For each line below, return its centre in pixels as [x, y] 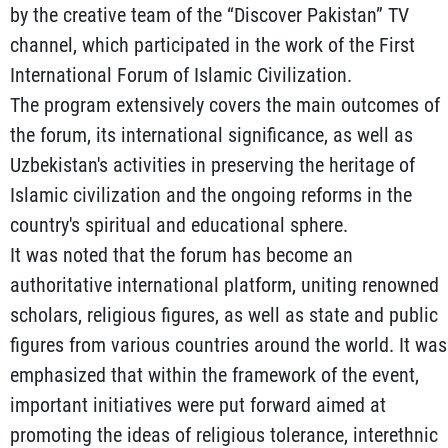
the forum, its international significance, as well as [211, 135]
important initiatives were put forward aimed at [198, 405]
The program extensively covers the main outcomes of [225, 105]
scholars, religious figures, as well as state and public [224, 315]
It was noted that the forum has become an [181, 255]
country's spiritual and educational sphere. [179, 225]
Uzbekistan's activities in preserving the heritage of [212, 165]
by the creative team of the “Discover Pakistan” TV [209, 15]
